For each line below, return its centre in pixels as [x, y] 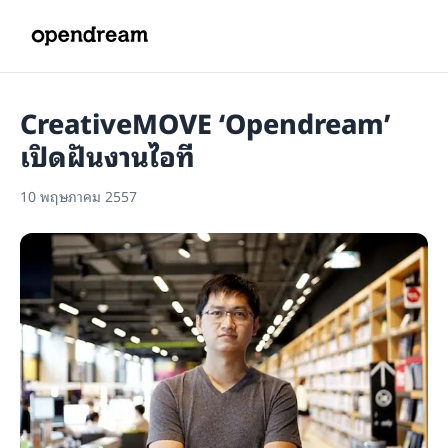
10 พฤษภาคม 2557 [78, 195]
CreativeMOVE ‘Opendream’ [205, 121]
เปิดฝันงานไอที [107, 154]
